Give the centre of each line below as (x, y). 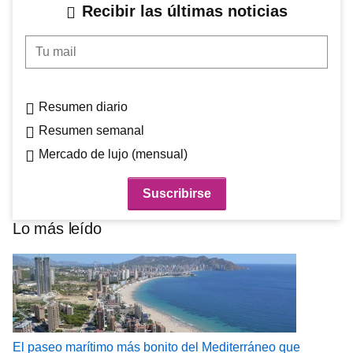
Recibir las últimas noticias (184, 11)
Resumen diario (83, 107)
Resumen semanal (91, 131)
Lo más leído (57, 229)
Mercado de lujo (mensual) (113, 154)
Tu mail (45, 44)
